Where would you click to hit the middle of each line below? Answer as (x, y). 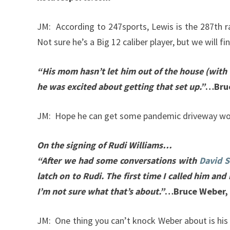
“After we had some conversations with (118, 161)
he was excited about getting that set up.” (121, 87)
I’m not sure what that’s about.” (101, 191)
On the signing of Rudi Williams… (104, 145)
